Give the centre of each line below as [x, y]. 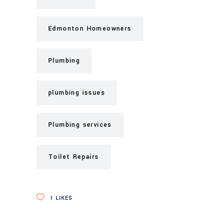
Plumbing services [80, 125]
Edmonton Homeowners [90, 28]
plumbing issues [77, 92]
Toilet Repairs [74, 157]
